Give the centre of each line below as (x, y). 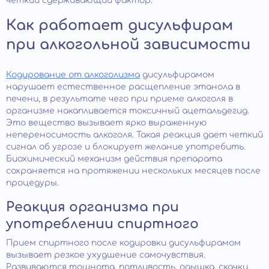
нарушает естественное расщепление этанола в (123, 87)
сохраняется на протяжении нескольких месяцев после (133, 171)
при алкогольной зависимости (128, 45)
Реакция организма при (92, 207)
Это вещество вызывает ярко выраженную (107, 123)
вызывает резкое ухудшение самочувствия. (106, 255)
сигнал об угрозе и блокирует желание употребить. (126, 147)
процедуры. (32, 183)
